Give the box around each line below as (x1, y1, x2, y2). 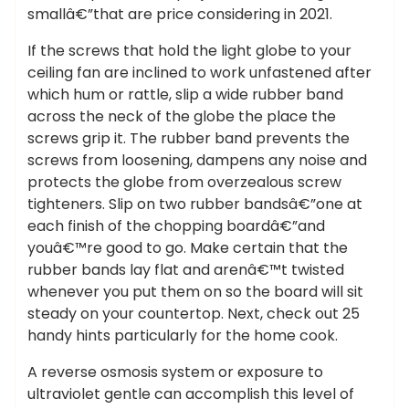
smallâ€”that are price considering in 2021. (27, 4, 332, 25)
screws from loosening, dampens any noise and (27, 150, 367, 171)
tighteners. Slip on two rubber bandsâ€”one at (27, 194, 362, 215)
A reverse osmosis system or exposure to (27, 362, 323, 383)
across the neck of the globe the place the (27, 106, 336, 127)
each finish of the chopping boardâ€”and (27, 215, 325, 236)
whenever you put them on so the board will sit (27, 281, 363, 302)
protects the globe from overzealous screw (27, 172, 341, 193)
